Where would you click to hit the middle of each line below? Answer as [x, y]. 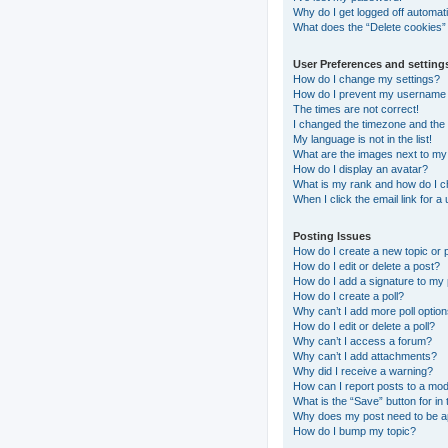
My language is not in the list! [362, 138]
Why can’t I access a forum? [362, 340]
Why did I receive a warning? [363, 370]
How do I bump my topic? [354, 430]
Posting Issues [332, 235]
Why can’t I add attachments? [365, 355]
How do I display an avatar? [360, 168]
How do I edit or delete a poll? [364, 325]
